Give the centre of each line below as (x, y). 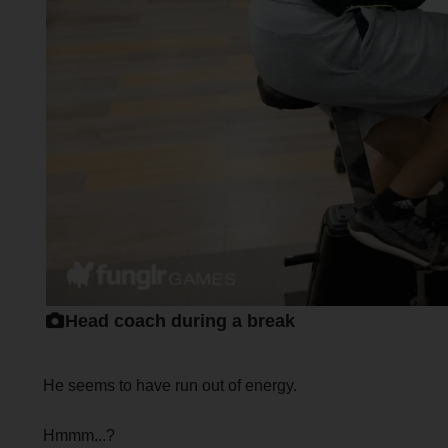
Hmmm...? (78, 435)
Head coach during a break (180, 321)
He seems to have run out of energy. (169, 385)
